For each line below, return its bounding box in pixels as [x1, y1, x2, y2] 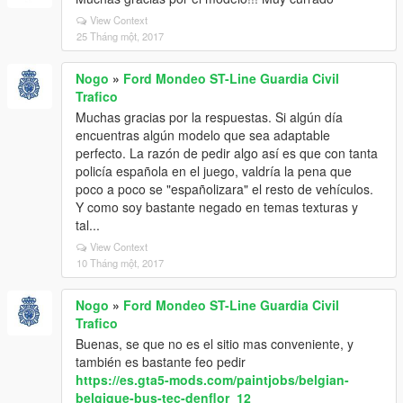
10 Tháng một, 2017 [76, 255, 164, 270]
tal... [76, 216, 100, 234]
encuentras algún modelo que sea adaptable [76, 126, 330, 144]
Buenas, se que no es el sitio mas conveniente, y [76, 335, 354, 353]
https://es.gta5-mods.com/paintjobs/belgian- [76, 371, 349, 389]
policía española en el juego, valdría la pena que [76, 162, 352, 180]
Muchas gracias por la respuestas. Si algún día [76, 108, 343, 126]
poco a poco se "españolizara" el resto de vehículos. [76, 180, 373, 198]
